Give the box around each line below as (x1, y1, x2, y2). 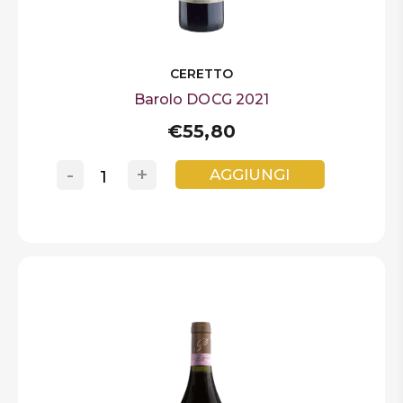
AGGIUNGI (210, 165, 291, 184)
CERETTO (169, 66, 234, 83)
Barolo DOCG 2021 (133, 91, 270, 109)
